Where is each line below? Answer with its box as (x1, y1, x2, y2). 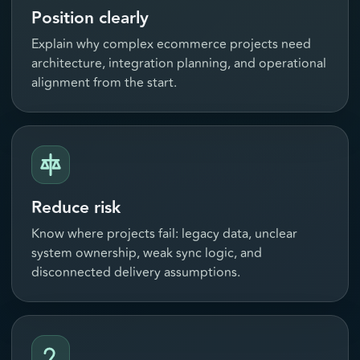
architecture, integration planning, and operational (31, 54, 326, 74)
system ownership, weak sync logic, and (31, 243, 262, 264)
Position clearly (31, 5, 149, 32)
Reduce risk (31, 194, 121, 222)
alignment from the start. (31, 73, 177, 93)
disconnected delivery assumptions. (31, 263, 240, 283)
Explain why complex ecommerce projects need (31, 35, 311, 55)
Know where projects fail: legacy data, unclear (31, 224, 297, 244)
